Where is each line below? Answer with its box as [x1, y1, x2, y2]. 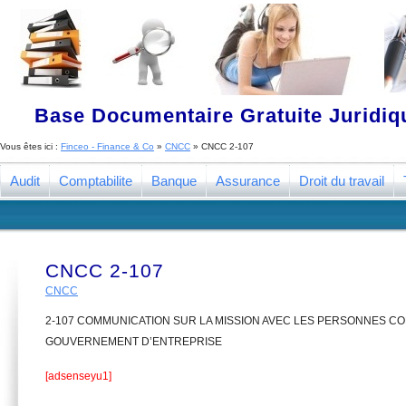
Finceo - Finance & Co [61, 141, 154, 151]
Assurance [216, 173, 280, 188]
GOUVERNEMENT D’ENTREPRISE [45, 335, 222, 348]
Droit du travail [299, 173, 384, 188]
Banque [151, 173, 197, 188]
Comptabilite [59, 173, 132, 188]
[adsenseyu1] [45, 370, 111, 382]
